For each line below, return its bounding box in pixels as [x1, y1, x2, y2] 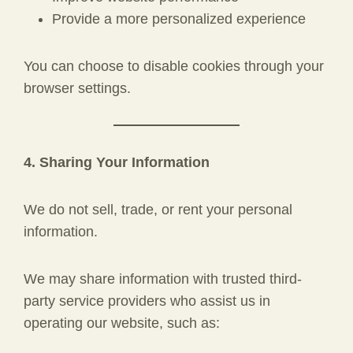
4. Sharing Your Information [24, 154, 210, 170]
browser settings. [24, 80, 131, 96]
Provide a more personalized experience [52, 11, 306, 27]
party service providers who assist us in [24, 293, 270, 309]
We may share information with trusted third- [24, 271, 302, 287]
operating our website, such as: [24, 315, 220, 331]
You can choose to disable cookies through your [24, 58, 324, 74]
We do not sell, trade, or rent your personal [24, 202, 292, 217]
